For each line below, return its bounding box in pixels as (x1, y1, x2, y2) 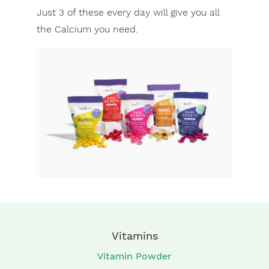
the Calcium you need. (36, 23, 138, 35)
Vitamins (111, 229, 158, 242)
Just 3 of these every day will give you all (36, 7, 219, 18)
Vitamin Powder (97, 250, 172, 262)
